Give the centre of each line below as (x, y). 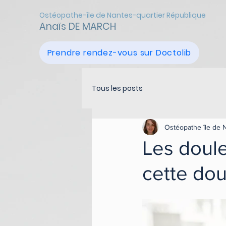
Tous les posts (117, 88)
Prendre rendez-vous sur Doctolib (119, 53)
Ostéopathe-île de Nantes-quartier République (123, 15)
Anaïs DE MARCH (78, 26)
